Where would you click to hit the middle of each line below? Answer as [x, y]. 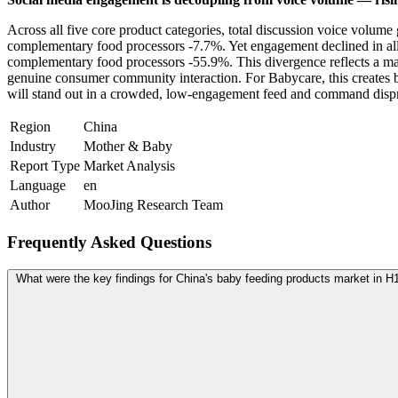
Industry [33, 147]
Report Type [45, 166]
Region [30, 127]
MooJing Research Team [153, 205]
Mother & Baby [128, 147]
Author [30, 205]
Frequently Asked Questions [109, 242]
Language [38, 186]
